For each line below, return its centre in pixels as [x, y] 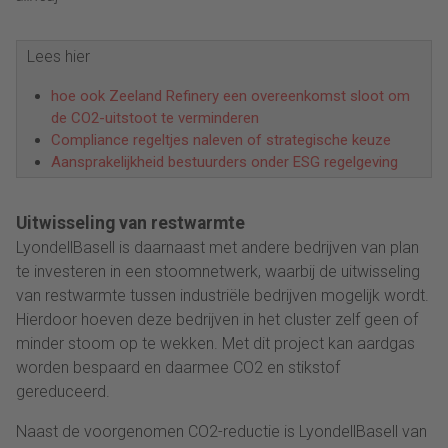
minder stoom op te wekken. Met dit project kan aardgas [215, 343]
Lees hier [58, 56]
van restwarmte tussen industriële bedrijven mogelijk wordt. [222, 295]
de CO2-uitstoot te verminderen [155, 117]
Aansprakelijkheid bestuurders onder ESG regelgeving [224, 161]
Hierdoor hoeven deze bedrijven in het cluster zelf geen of [217, 319]
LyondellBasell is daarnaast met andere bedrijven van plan [217, 247]
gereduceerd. [63, 391]
